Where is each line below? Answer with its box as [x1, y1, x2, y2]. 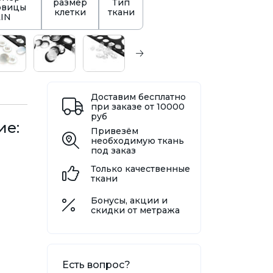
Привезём [90, 126, 138, 137]
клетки [54, 7, 87, 18]
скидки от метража [90, 205, 180, 216]
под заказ [90, 145, 136, 157]
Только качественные [90, 163, 190, 175]
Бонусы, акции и [90, 195, 168, 207]
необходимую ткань [90, 135, 184, 147]
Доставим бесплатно [90, 91, 186, 103]
